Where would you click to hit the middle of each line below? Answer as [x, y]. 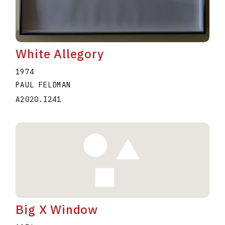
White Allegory [60, 53]
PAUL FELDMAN [43, 85]
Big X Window [57, 209]
